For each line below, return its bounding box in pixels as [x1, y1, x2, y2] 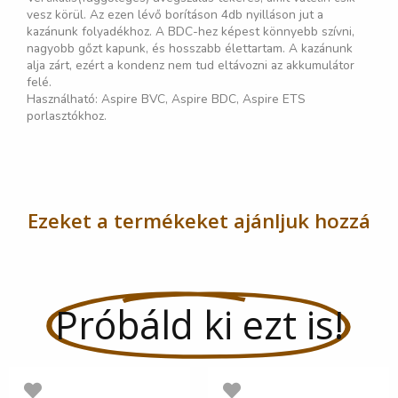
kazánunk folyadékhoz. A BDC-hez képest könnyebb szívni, [27, 22, 354, 40]
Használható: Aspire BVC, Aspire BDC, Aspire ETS [27, 90, 306, 107]
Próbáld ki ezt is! [54, 298, 344, 352]
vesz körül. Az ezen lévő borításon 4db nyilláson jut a [27, 5, 323, 23]
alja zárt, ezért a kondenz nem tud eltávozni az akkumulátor [27, 56, 354, 74]
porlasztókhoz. [27, 107, 107, 124]
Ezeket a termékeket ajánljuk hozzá [28, 206, 370, 235]
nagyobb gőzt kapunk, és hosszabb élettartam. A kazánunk [27, 39, 353, 57]
